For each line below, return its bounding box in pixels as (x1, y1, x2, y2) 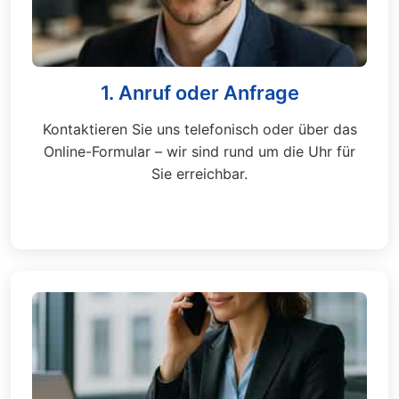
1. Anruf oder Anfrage (100, 81, 299, 104)
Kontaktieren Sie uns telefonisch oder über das (42, 120, 357, 138)
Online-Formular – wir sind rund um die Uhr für (44, 142, 355, 160)
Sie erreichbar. (151, 165, 248, 183)
